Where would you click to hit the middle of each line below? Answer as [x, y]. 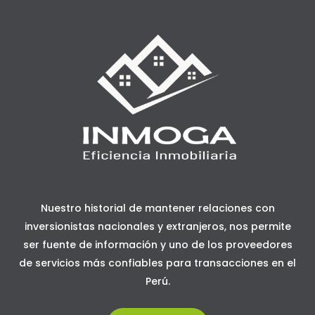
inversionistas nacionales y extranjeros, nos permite [157, 227]
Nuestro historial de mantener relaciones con [157, 208]
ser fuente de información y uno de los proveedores [157, 245]
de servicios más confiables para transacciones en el [157, 263]
